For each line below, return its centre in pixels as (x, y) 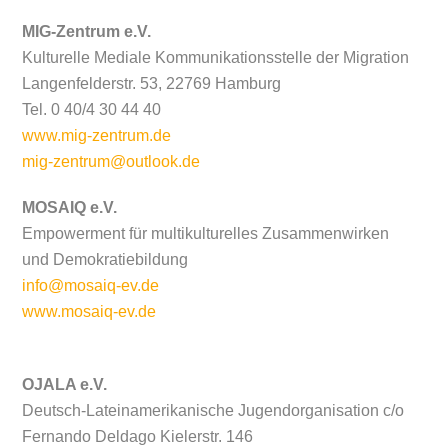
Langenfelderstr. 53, (94, 83)
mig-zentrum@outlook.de (111, 161)
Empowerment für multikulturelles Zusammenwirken (206, 234)
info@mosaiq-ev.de (91, 286)
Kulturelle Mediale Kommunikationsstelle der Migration (216, 57)
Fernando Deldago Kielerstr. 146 (138, 437)
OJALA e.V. (67, 385)
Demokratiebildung (121, 260)
